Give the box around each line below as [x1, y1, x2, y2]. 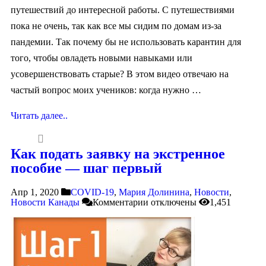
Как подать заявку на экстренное [11, 146, 225, 162]
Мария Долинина [119, 186, 189, 197]
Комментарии [93, 197, 148, 207]
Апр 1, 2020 [11, 186, 59, 197]
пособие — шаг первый [11, 160, 162, 176]
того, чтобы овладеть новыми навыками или [11, 53, 192, 64]
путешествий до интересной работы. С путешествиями [11, 5, 235, 15]
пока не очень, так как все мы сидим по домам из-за [11, 21, 221, 31]
